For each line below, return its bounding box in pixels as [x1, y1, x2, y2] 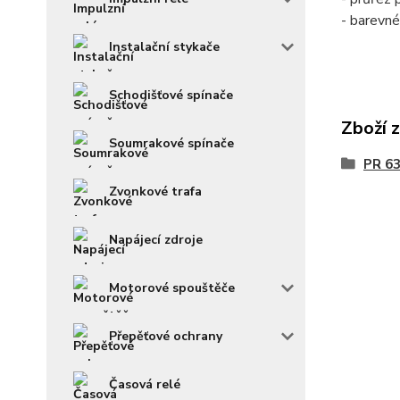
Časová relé [109, 376, 180, 394]
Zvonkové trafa [109, 183, 202, 201]
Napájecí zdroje [109, 231, 203, 249]
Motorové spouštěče [109, 279, 235, 297]
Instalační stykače [109, 38, 220, 56]
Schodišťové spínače [109, 87, 233, 104]
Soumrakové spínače [109, 135, 234, 153]
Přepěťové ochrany [109, 328, 222, 346]
